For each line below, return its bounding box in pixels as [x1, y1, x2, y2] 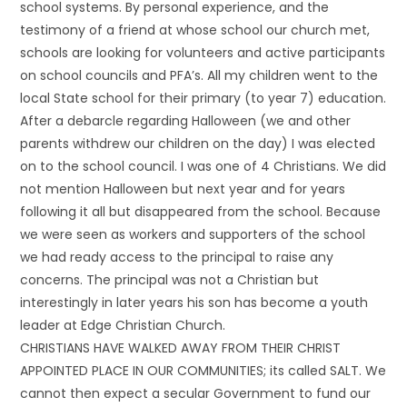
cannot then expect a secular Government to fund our [20, 384, 372, 402]
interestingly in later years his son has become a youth [20, 293, 369, 312]
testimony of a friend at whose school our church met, [20, 21, 371, 39]
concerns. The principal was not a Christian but [20, 271, 320, 289]
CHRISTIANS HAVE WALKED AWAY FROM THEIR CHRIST [20, 339, 342, 357]
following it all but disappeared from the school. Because [20, 203, 382, 221]
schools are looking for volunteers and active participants [20, 44, 386, 62]
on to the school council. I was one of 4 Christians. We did [20, 157, 387, 175]
